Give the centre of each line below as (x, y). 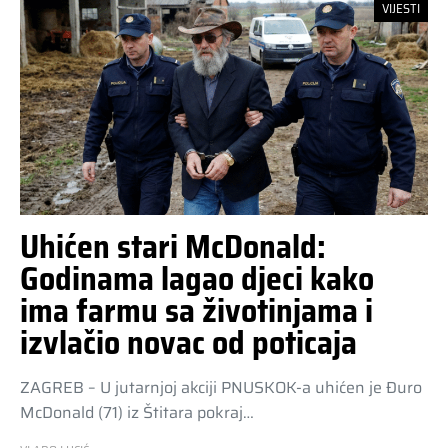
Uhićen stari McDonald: (173, 246)
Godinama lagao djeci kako (197, 278)
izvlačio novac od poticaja (188, 342)
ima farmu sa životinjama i (196, 310)
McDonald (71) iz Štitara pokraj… (137, 412)
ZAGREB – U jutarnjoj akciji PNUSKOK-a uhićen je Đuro (221, 387)
